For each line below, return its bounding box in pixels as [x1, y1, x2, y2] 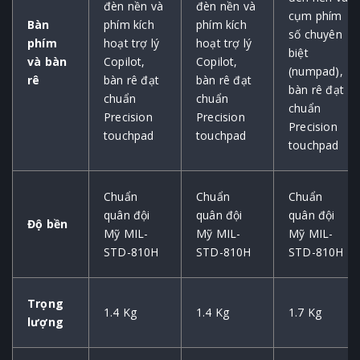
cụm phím [288, 8, 342, 24]
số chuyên [288, 27, 342, 43]
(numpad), [288, 63, 343, 80]
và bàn [27, 54, 67, 70]
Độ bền [27, 216, 68, 232]
